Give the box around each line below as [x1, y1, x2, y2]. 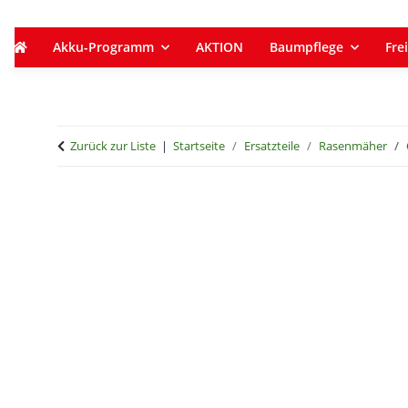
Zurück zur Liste [70, 138, 156, 154]
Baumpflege [270, 38, 344, 56]
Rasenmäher [319, 138, 387, 154]
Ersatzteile [244, 138, 300, 154]
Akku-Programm [53, 38, 155, 56]
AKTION [196, 38, 244, 56]
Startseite [173, 138, 225, 154]
